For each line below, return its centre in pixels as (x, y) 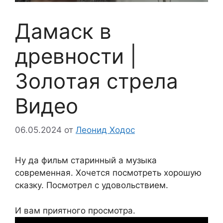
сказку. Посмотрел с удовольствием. (92, 185)
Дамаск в (63, 31)
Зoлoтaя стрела (97, 81)
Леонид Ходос (105, 130)
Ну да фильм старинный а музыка (86, 161)
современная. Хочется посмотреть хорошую (108, 173)
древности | (76, 56)
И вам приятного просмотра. (75, 210)
